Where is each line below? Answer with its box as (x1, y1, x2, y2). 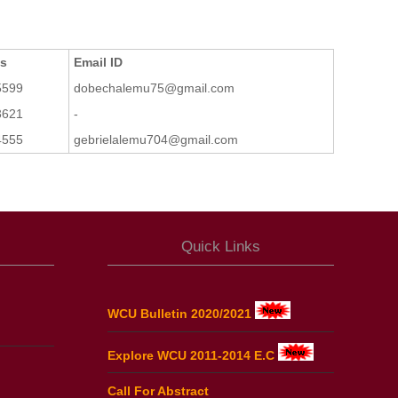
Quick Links (181, 237, 260, 255)
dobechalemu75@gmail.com (74, 80, 235, 95)
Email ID (74, 54, 123, 69)
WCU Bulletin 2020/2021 (107, 306, 255, 321)
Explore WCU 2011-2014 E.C (107, 347, 278, 362)
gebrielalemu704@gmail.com (74, 131, 238, 147)
